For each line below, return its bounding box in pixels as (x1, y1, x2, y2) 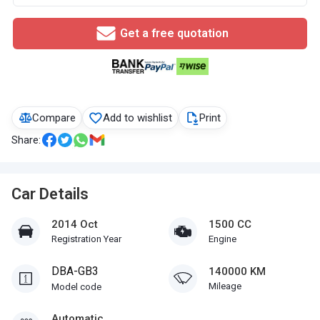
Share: (11, 134, 41, 146)
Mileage (209, 281, 241, 291)
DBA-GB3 (51, 264, 99, 278)
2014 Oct (51, 218, 98, 231)
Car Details (11, 185, 89, 203)
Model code (51, 281, 101, 292)
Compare (32, 111, 76, 124)
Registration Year (51, 234, 121, 244)
